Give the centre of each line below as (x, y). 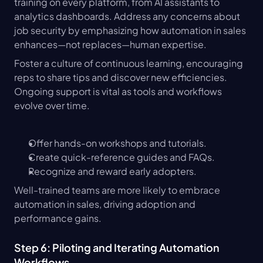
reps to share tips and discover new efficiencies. (121, 77)
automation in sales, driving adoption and (105, 204)
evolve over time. (52, 106)
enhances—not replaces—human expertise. (110, 45)
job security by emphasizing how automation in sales (130, 31)
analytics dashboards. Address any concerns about (127, 16)
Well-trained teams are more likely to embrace (117, 190)
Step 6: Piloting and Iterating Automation (117, 248)
